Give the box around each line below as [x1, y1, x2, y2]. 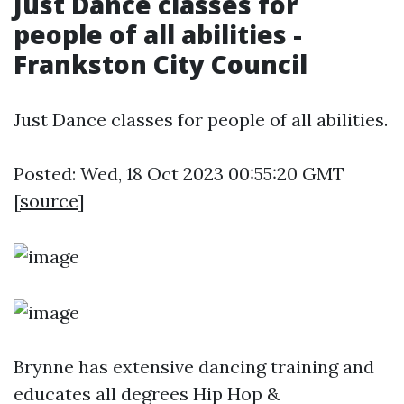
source [20, 189, 78, 212]
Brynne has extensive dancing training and [14, 355, 374, 378]
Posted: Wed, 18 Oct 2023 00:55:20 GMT [14, 162, 344, 185]
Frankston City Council [14, 47, 308, 81]
